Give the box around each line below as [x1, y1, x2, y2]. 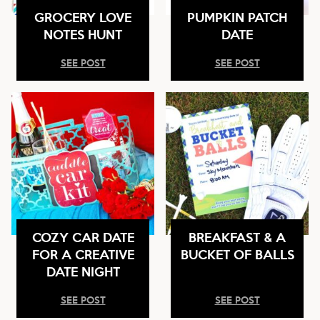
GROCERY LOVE [34, 8, 131, 26]
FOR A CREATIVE [31, 245, 134, 263]
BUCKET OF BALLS [180, 245, 294, 263]
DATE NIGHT [46, 262, 120, 280]
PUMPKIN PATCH [187, 8, 287, 26]
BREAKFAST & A [189, 228, 286, 246]
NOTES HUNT [44, 25, 122, 43]
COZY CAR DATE [31, 228, 134, 246]
